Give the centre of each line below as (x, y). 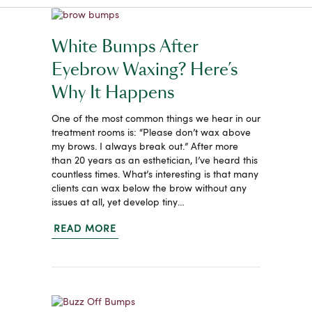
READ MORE (85, 229)
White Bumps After (125, 47)
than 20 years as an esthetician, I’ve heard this (155, 161)
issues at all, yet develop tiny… (118, 202)
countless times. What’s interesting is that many (155, 174)
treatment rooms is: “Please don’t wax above (151, 133)
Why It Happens (113, 93)
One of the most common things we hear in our (156, 119)
